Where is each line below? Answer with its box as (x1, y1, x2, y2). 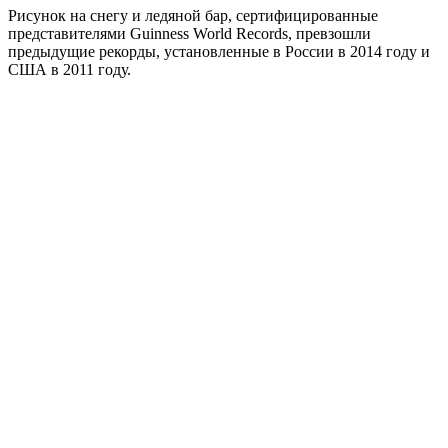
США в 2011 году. (8, 61, 131, 79)
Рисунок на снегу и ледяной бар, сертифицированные (8, 7, 378, 25)
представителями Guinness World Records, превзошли (8, 25, 371, 43)
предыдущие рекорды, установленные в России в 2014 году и (8, 43, 430, 61)
